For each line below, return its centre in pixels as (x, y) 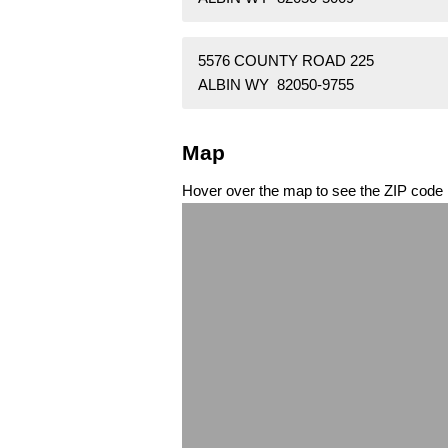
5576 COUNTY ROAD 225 (286, 61)
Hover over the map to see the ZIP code (312, 190)
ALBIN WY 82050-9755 (276, 85)
